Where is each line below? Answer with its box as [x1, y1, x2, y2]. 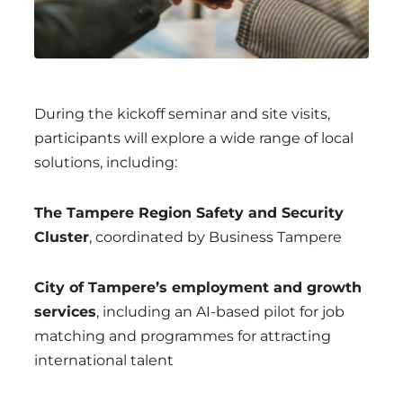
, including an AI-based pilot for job [96, 303, 345, 321]
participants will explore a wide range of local [34, 130, 354, 148]
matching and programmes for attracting [34, 327, 331, 345]
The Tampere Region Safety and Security [34, 204, 344, 222]
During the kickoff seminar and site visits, [34, 105, 330, 123]
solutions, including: [34, 154, 181, 172]
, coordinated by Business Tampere [89, 228, 345, 246]
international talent [34, 352, 177, 370]
